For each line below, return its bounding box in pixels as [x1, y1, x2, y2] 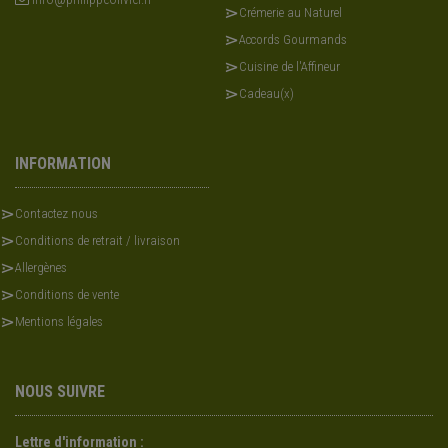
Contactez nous [15, 206, 98, 222]
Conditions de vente [15, 287, 119, 303]
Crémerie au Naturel [239, 5, 342, 21]
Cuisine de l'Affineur [239, 59, 340, 75]
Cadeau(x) [239, 86, 294, 102]
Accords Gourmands [239, 32, 347, 48]
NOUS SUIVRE [15, 382, 105, 402]
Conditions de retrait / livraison [15, 233, 180, 249]
